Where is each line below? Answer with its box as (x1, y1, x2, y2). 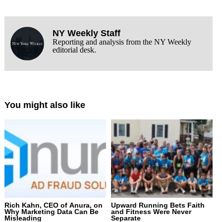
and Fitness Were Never (111, 208, 191, 216)
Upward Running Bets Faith (111, 201, 205, 210)
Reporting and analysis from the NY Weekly (52, 37, 191, 46)
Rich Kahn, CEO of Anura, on (4, 201, 103, 210)
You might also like (4, 100, 85, 111)
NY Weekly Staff (52, 28, 120, 38)
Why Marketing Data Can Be (4, 208, 99, 216)
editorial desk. (52, 45, 96, 54)
